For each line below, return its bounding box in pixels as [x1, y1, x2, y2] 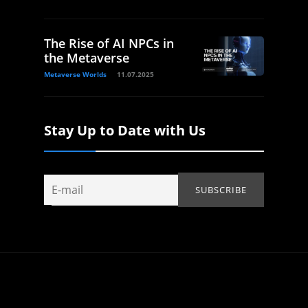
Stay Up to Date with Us [44, 121, 206, 140]
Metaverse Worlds [44, 69, 107, 80]
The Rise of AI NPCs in [44, 35, 174, 52]
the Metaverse [44, 49, 129, 67]
